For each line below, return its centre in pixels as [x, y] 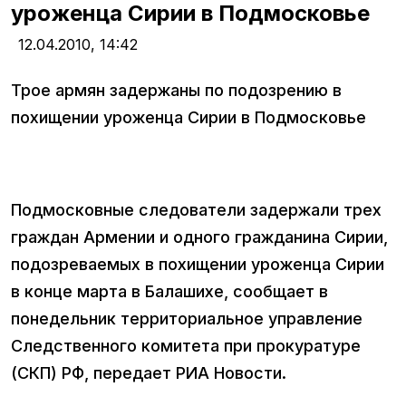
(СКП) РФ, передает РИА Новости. [149, 373]
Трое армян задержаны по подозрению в [176, 91]
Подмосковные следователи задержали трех [196, 210]
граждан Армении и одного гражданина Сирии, [199, 237]
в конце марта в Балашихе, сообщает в [169, 292]
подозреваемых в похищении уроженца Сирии [198, 265]
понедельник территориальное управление [187, 319]
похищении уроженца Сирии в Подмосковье [188, 118]
